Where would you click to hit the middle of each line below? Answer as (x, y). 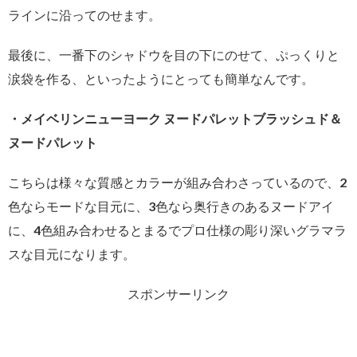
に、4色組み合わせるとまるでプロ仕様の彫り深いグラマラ (177, 230)
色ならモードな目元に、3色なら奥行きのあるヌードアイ (171, 206)
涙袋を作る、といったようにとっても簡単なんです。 (161, 79)
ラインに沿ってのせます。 (84, 15)
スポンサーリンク (178, 294)
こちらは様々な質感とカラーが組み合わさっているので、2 (177, 182)
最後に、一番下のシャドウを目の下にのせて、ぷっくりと (174, 55)
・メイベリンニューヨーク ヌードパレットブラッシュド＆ (175, 119)
